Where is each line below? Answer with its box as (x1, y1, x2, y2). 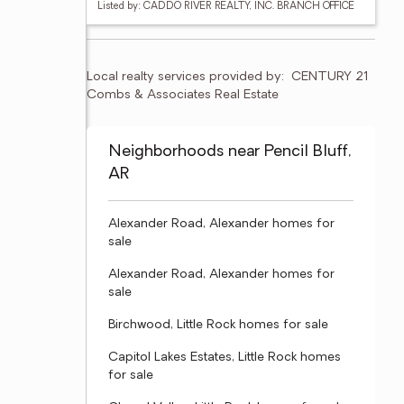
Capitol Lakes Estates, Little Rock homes (108, 351, 341, 364)
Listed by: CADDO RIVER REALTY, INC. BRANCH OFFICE (97, 2, 354, 12)
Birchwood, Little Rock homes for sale (108, 318, 328, 332)
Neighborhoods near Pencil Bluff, (108, 143, 351, 161)
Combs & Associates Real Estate (87, 88, 279, 102)
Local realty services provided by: (87, 70, 284, 84)
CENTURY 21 (291, 70, 369, 84)
